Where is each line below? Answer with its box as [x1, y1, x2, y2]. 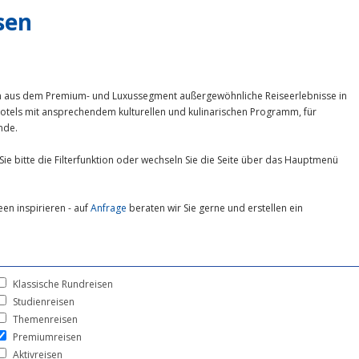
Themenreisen [12, 312, 78, 326]
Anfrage [91, 200, 127, 215]
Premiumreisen [12, 329, 82, 344]
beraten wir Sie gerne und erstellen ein [127, 200, 303, 215]
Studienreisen [12, 294, 75, 309]
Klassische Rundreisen [12, 276, 113, 291]
